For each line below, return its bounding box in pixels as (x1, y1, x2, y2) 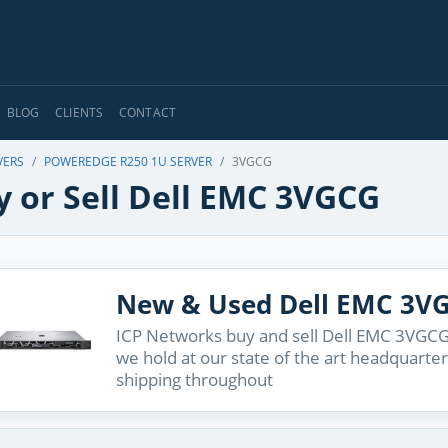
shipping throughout (116, 367, 273, 391)
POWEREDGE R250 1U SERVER (44, 152, 212, 170)
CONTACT (119, 104, 176, 122)
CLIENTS (55, 104, 104, 122)
